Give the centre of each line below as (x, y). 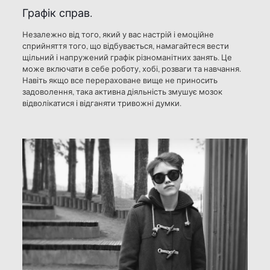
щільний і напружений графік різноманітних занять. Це (127, 58)
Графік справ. (57, 13)
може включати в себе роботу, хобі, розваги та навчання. (131, 69)
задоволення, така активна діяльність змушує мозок (122, 92)
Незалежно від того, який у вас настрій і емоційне (118, 35)
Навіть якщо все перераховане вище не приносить (120, 80)
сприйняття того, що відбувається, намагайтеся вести (125, 46)
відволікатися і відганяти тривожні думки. (102, 103)
